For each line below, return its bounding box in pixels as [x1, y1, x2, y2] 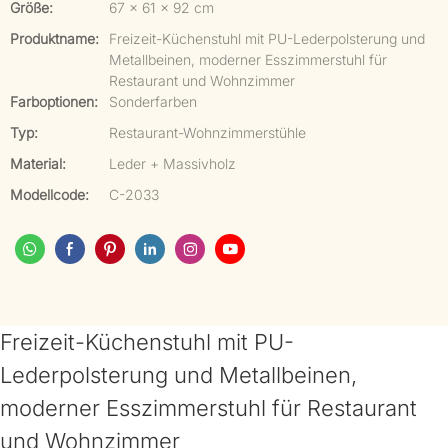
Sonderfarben [109, 93, 197, 110]
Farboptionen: [10, 93, 98, 110]
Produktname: [10, 30, 99, 47]
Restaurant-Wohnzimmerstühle [109, 124, 306, 141]
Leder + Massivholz [109, 155, 236, 172]
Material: [10, 155, 66, 172]
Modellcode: [10, 186, 89, 203]
